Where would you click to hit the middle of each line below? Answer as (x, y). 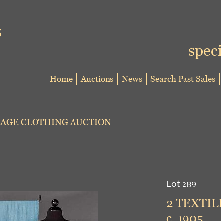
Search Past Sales (183, 79)
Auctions (97, 79)
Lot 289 (181, 183)
